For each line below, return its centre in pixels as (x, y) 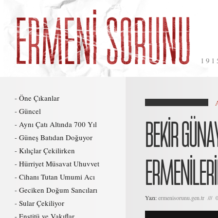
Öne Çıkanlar (39, 98)
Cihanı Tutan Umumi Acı (57, 177)
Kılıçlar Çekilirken (47, 150)
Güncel (30, 111)
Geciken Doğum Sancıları (58, 190)
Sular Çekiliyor (42, 203)
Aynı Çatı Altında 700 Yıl (58, 124)
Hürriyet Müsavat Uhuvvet (59, 163)
